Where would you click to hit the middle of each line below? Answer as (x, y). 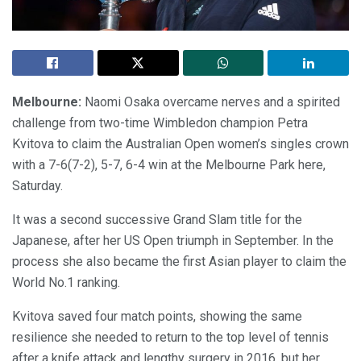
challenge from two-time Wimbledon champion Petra (160, 123)
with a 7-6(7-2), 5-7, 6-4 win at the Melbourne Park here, (169, 165)
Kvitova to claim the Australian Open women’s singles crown (180, 144)
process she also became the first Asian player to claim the (179, 262)
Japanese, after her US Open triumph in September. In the (173, 241)
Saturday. (37, 186)
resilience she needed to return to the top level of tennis (170, 338)
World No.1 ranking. (66, 283)
